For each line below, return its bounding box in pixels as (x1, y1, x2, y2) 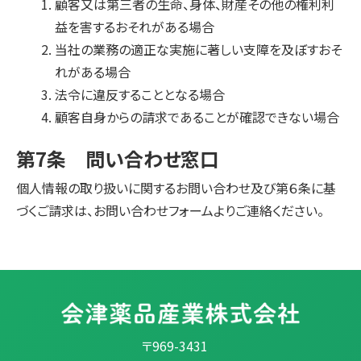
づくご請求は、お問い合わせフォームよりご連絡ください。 (16, 201, 324, 220)
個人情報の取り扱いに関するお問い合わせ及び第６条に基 (16, 178, 336, 197)
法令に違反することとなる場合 (55, 85, 225, 104)
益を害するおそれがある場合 (55, 17, 214, 36)
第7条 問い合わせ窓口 (16, 144, 219, 172)
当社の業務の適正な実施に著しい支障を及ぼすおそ (55, 39, 342, 59)
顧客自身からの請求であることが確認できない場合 (55, 107, 339, 127)
